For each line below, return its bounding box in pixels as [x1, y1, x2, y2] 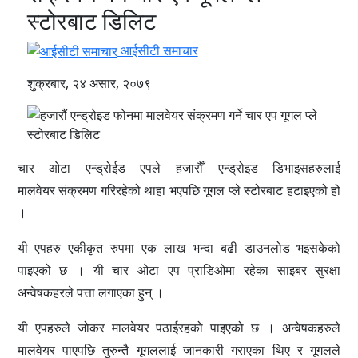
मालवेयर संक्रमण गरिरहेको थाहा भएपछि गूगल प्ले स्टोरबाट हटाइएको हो [17, 181, 341, 200]
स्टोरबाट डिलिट [26, 4, 156, 36]
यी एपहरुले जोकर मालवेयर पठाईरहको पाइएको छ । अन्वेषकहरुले [17, 319, 341, 337]
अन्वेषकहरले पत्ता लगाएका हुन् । [17, 284, 164, 302]
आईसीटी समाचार [117, 41, 198, 59]
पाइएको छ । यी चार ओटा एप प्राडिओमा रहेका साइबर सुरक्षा [17, 261, 341, 280]
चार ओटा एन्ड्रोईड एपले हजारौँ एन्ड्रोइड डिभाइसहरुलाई [17, 159, 341, 177]
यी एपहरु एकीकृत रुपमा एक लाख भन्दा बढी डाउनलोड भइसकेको [17, 239, 341, 257]
